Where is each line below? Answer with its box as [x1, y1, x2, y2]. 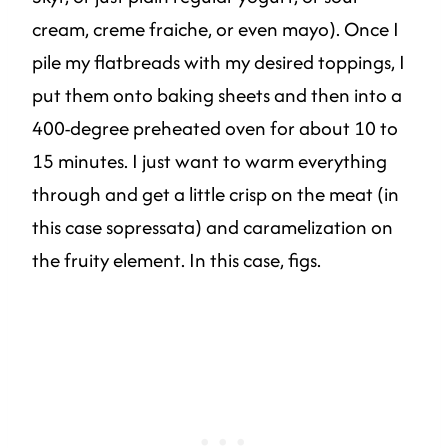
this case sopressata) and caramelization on [32, 213, 393, 242]
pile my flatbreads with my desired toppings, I [32, 48, 405, 77]
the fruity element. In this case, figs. [32, 246, 321, 275]
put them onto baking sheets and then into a [32, 81, 402, 110]
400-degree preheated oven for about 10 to [32, 114, 398, 143]
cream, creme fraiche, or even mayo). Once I [32, 15, 399, 44]
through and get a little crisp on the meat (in [32, 180, 399, 209]
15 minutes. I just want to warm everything [32, 147, 387, 176]
